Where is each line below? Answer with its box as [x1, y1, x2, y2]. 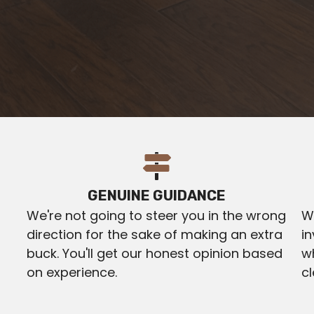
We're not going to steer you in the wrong [27, 207, 287, 224]
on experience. [27, 264, 118, 281]
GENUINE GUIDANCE [88, 187, 226, 204]
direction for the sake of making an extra [27, 226, 283, 243]
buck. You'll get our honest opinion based [27, 245, 283, 262]
